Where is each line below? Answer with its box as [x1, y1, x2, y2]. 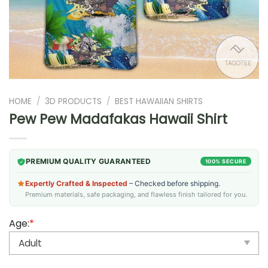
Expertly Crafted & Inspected [25, 178, 127, 188]
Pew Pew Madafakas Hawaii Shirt [9, 109, 227, 129]
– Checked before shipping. [127, 178, 220, 188]
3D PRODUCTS [45, 95, 102, 107]
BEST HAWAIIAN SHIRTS [115, 95, 203, 107]
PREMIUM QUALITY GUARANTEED [26, 156, 151, 166]
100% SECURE [205, 157, 246, 165]
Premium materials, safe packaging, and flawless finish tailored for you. [25, 190, 247, 199]
